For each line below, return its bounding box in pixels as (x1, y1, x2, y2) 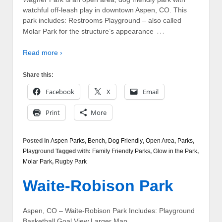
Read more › (23, 49, 62, 57)
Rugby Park (55, 158, 87, 165)
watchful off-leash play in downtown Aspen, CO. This (23, 5, 187, 14)
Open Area (146, 137, 174, 144)
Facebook (46, 87, 74, 96)
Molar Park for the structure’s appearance (23, 27, 154, 35)
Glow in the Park (153, 147, 197, 155)
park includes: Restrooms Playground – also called (23, 16, 181, 24)
